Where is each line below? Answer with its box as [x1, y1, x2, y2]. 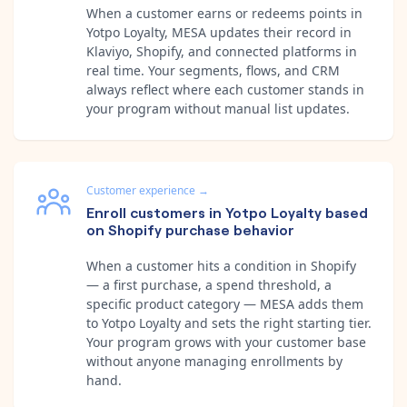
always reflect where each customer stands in [86, 80, 364, 98]
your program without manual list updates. [86, 99, 350, 117]
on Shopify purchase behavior [86, 218, 294, 239]
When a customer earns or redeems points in [86, 4, 362, 22]
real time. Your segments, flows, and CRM [86, 61, 340, 79]
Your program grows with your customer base [86, 333, 366, 351]
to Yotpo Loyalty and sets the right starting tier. [86, 313, 372, 332]
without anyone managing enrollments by [86, 352, 342, 370]
